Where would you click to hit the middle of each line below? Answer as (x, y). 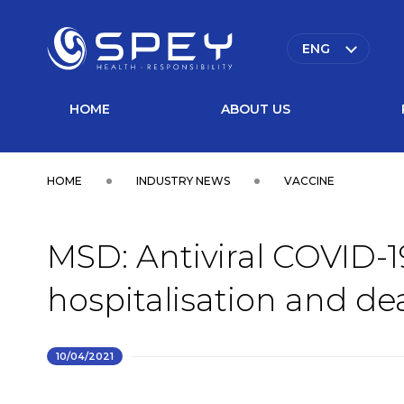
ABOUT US (256, 109)
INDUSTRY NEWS (183, 181)
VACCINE (309, 181)
